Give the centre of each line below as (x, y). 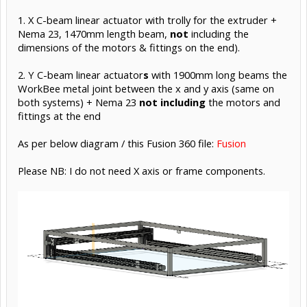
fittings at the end (59, 116)
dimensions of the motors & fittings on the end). (129, 48)
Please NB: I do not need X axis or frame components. (142, 171)
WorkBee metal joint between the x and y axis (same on (146, 89)
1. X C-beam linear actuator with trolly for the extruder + (147, 20)
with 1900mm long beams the (218, 75)
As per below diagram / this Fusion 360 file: (117, 144)
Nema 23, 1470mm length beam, (94, 34)
